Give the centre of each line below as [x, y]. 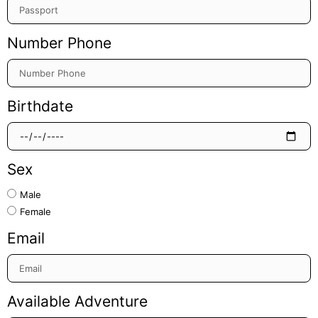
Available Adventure [77, 301]
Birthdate [40, 106]
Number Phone [59, 43]
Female [35, 211]
